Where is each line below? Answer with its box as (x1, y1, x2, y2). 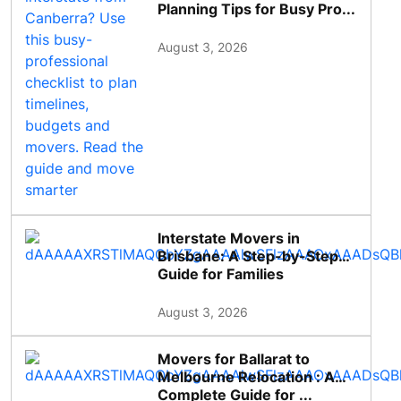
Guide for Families (158, 265, 285, 284)
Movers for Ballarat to (158, 350, 311, 369)
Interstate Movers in (158, 229, 301, 248)
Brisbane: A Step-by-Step (158, 247, 339, 266)
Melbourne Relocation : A (158, 368, 336, 387)
